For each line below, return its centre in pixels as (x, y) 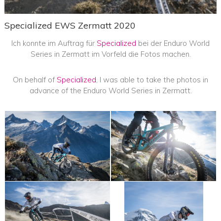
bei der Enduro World (173, 43)
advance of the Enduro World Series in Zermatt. (110, 90)
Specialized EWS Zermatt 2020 (70, 25)
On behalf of (35, 79)
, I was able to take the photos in (152, 79)
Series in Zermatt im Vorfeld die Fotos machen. (110, 54)
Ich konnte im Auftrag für (54, 43)
